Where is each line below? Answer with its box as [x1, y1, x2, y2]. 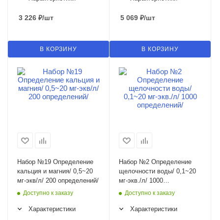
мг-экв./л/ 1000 [119, 177, 163, 185]
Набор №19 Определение [17, 158, 93, 166]
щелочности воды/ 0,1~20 [119, 167, 196, 175]
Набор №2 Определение [119, 158, 192, 166]
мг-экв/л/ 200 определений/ [17, 177, 99, 185]
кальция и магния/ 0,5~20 [17, 167, 93, 175]
